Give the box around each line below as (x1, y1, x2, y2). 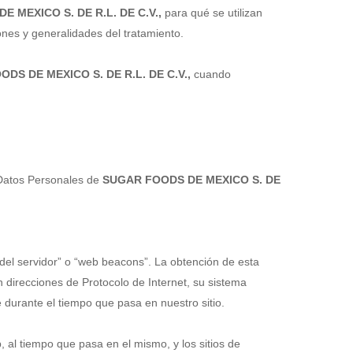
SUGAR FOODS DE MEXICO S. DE (102, 173, 281, 186)
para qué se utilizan (162, 6, 262, 19)
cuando (191, 68, 231, 80)
